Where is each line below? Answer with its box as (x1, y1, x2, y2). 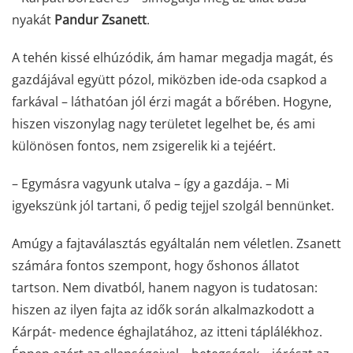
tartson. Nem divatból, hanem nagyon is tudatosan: (12, 278, 318, 296)
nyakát (12, 10, 54, 28)
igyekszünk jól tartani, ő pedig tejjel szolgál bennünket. (12, 196, 334, 214)
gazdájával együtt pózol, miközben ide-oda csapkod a (12, 70, 327, 88)
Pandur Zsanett (54, 10, 147, 28)
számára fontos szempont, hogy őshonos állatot (12, 256, 299, 274)
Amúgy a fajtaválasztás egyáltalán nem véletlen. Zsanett (12, 234, 341, 252)
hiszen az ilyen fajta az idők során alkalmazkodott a (12, 300, 314, 318)
